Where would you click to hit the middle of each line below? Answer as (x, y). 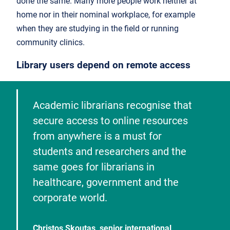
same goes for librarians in (94, 167)
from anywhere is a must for (97, 136)
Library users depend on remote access (103, 65)
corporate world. (70, 197)
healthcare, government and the (106, 182)
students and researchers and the (110, 151)
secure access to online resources (110, 120)
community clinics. (52, 43)
